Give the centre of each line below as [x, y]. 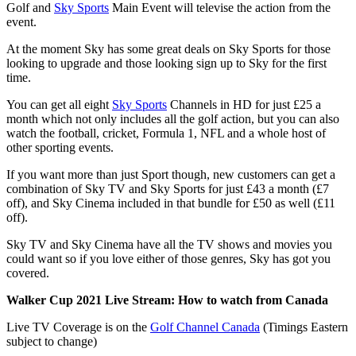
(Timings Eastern [304, 327]
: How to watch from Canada [250, 300]
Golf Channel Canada [205, 327]
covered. [28, 273]
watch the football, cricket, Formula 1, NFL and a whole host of [166, 133]
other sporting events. [60, 148]
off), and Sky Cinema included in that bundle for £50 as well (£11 [171, 203]
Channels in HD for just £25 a [244, 105]
